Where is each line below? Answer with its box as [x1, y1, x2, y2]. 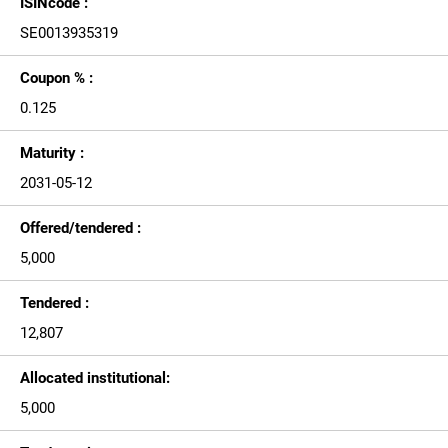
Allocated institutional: [20, 369, 170, 387]
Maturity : [20, 144, 84, 162]
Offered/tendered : [20, 219, 141, 237]
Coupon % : [20, 69, 93, 87]
